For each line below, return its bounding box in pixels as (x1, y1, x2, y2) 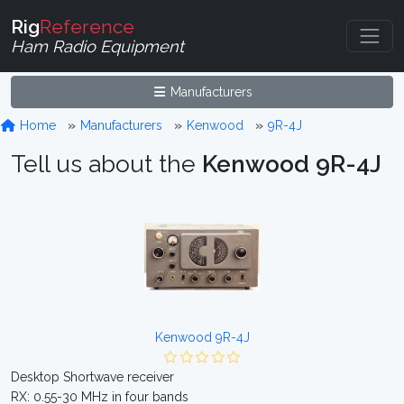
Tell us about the (11, 150, 202, 178)
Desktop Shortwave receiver (11, 370, 174, 384)
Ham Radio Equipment (11, 36, 184, 56)
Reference (40, 14, 134, 38)
